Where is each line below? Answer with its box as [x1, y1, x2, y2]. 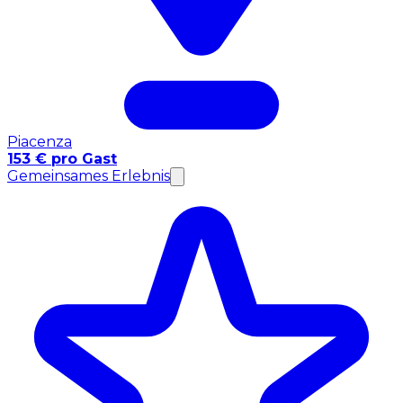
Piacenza [7, 132, 72, 150]
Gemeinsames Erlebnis [7, 166, 170, 184]
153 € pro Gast [7, 149, 117, 167]
